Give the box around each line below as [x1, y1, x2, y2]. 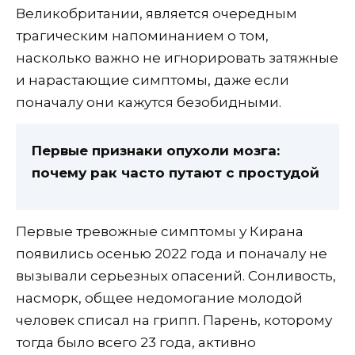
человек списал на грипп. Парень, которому [16, 311, 332, 328]
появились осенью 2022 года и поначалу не [16, 245, 327, 261]
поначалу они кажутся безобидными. [16, 94, 281, 111]
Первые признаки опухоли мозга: [32, 143, 280, 159]
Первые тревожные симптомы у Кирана [16, 223, 303, 239]
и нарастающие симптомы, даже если [16, 72, 289, 89]
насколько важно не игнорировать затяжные [16, 50, 338, 67]
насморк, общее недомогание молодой [16, 289, 303, 306]
